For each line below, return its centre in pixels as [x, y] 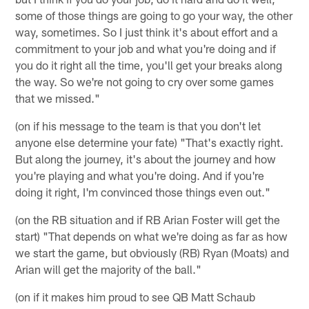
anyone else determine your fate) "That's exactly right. [150, 142]
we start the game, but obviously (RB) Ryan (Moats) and [152, 252]
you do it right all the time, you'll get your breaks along [149, 64]
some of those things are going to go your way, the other [154, 15]
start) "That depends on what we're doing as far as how [152, 236]
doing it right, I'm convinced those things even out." [143, 191]
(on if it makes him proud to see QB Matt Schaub [136, 296]
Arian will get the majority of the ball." [109, 269]
